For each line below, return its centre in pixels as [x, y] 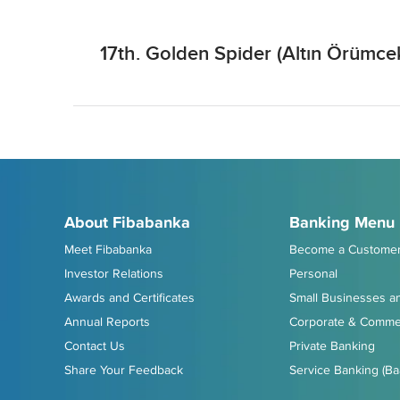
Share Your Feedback [124, 370]
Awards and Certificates [129, 297]
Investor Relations [114, 273]
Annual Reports [107, 321]
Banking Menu [342, 222]
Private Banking [332, 346]
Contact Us [95, 346]
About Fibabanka [127, 222]
